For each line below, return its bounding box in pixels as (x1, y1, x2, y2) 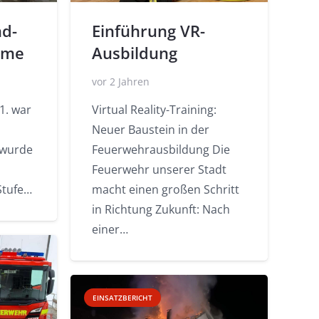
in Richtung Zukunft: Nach (92, 201, 231, 217)
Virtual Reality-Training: (92, 101, 217, 117)
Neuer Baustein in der (92, 121, 210, 137)
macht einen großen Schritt (92, 181, 240, 197)
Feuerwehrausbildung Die (92, 141, 231, 157)
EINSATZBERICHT (92, 292, 152, 303)
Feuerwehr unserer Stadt (92, 161, 227, 177)
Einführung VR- (92, 19, 206, 42)
